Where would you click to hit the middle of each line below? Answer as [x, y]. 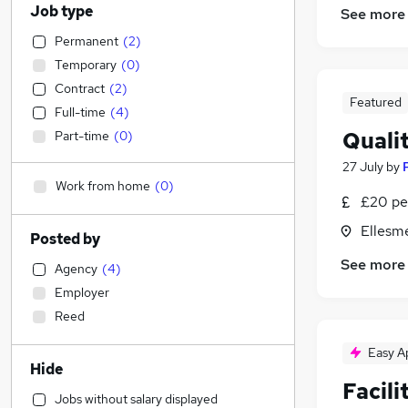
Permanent [87, 41]
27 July [363, 167]
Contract [80, 88]
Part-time [82, 136]
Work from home [103, 186]
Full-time [80, 112]
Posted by [65, 239]
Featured [375, 102]
